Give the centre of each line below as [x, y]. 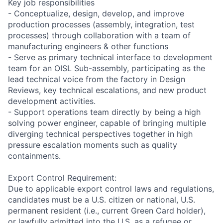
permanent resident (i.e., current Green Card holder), [107, 210]
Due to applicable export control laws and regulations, [111, 188]
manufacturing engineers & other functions [88, 46]
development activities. [52, 101]
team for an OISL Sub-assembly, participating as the [107, 68]
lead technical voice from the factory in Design [97, 79]
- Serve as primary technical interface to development [110, 57]
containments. [34, 156]
